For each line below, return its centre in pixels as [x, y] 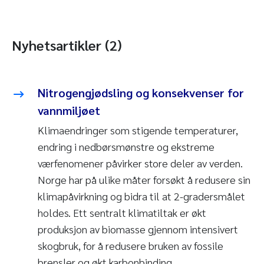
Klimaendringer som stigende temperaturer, [138, 130]
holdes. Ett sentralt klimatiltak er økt [122, 212]
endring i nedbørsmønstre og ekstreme [126, 146]
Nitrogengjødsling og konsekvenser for [141, 92]
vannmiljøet [69, 110]
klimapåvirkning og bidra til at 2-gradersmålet [141, 196]
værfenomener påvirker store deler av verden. [140, 163]
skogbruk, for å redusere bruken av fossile [131, 245]
